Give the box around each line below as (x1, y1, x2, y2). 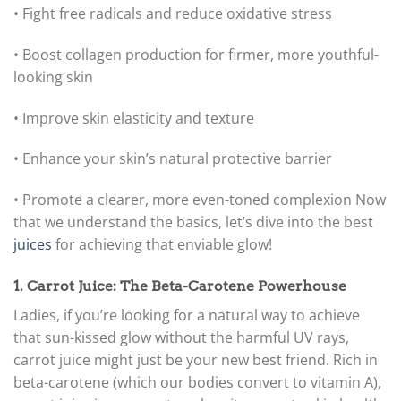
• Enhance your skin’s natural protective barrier (13, 149, 332, 169)
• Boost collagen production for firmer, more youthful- (13, 44, 379, 64)
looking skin (13, 66, 93, 87)
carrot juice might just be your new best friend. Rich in (13, 349, 378, 370)
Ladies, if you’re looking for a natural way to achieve (13, 304, 360, 325)
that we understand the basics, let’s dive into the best (13, 212, 373, 233)
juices (13, 235, 52, 255)
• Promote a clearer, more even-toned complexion (13, 190, 355, 210)
